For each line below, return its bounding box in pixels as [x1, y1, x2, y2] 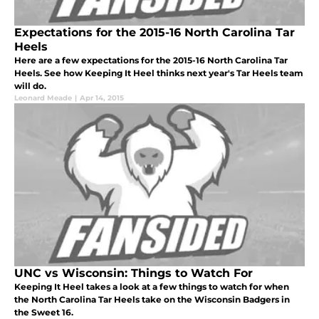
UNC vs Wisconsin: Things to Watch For [14, 266, 253, 281]
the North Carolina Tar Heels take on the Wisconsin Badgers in [14, 294, 290, 305]
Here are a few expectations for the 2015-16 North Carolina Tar [14, 55, 288, 66]
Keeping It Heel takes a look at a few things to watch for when [14, 281, 289, 293]
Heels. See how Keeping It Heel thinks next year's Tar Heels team [14, 68, 303, 79]
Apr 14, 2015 [80, 93, 124, 103]
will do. [14, 80, 46, 92]
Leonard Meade [14, 93, 72, 103]
